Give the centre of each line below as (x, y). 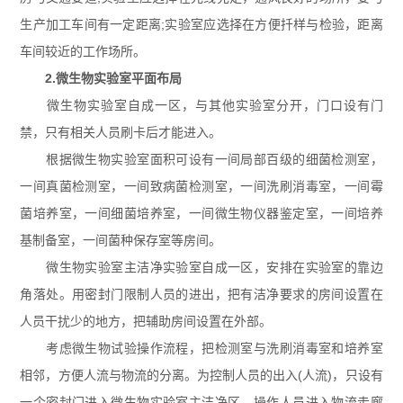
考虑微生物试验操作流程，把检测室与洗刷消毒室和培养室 (201, 348)
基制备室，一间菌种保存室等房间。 (121, 240)
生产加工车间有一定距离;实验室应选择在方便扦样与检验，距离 (201, 24)
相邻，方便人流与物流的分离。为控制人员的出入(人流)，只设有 (201, 375)
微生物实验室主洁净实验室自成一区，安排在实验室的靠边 (201, 267)
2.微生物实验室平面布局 (101, 78)
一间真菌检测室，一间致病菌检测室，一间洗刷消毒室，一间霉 (201, 186)
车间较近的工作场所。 (83, 51)
